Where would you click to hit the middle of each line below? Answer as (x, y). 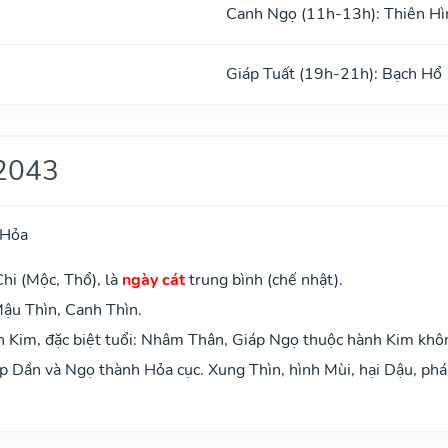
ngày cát (153, 279)
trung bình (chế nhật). (263, 279)
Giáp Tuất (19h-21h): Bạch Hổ (333, 73)
